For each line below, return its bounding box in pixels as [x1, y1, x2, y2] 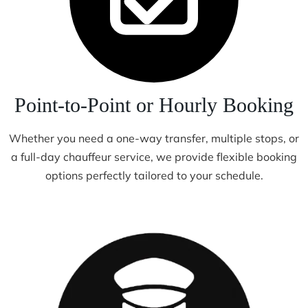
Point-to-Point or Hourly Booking [14, 93, 294, 116]
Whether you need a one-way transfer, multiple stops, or [9, 131, 299, 145]
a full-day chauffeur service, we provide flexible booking [11, 149, 297, 164]
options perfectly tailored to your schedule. [45, 168, 263, 182]
